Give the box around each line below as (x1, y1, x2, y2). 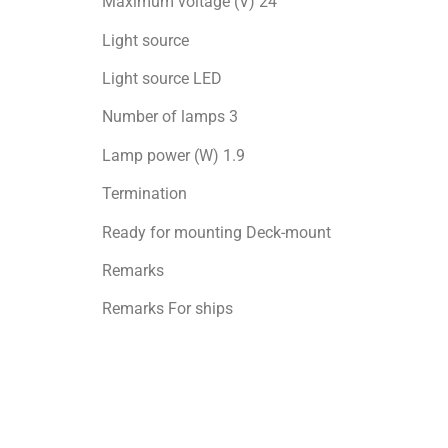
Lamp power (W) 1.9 (102, 145, 245, 165)
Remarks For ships (102, 299, 233, 319)
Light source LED (102, 69, 222, 89)
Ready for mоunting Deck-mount (102, 222, 331, 242)
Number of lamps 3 (102, 107, 238, 127)
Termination (102, 184, 187, 204)
